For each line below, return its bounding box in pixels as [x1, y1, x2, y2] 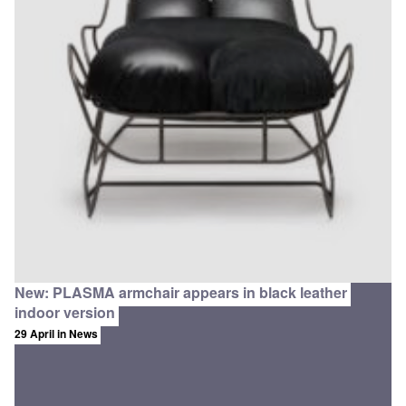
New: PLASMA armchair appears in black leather [14, 282, 347, 303]
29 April [14, 325, 57, 342]
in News [57, 325, 98, 342]
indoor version [14, 302, 115, 323]
